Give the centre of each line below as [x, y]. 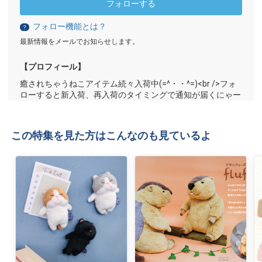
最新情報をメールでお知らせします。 [80, 42]
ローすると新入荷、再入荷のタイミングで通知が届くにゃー [131, 95]
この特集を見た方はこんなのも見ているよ [111, 136]
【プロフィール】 [53, 67]
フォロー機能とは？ [70, 27]
